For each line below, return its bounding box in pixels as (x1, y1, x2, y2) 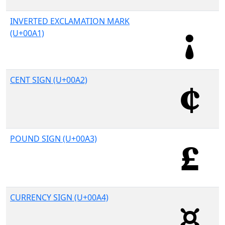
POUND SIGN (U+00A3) (10, 133, 97, 144)
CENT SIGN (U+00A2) (10, 74, 87, 85)
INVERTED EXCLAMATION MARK (10, 16, 130, 27)
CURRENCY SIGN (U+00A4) (10, 192, 108, 203)
